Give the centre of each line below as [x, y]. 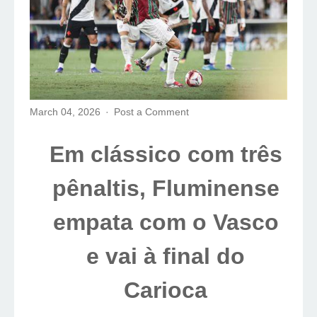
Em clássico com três [166, 154]
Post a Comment [152, 111]
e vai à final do [166, 256]
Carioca [166, 290]
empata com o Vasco [166, 222]
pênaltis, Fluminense [166, 188]
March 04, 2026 [67, 111]
